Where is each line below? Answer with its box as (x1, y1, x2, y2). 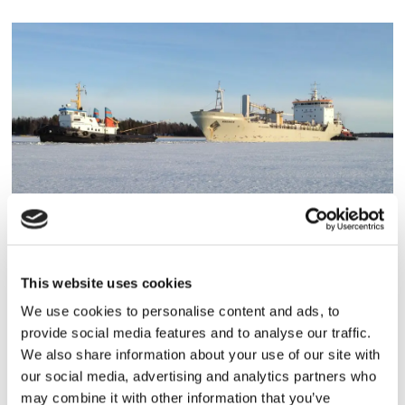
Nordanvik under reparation (12, 244, 392, 283)
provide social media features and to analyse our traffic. (21, 325, 372, 341)
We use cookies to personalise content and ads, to (21, 303, 340, 319)
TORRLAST (12, 215, 117, 240)
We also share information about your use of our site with (21, 346, 381, 363)
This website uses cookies (21, 275, 193, 290)
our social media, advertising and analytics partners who (21, 368, 376, 384)
